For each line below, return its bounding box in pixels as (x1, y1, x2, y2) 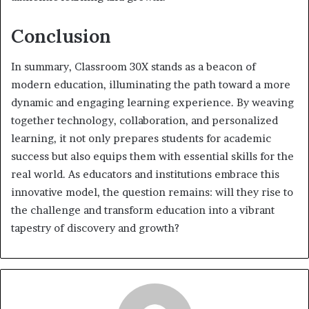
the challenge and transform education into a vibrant (11, 203, 275, 217)
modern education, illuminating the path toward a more (11, 78, 290, 92)
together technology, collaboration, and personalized (11, 114, 278, 128)
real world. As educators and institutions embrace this (11, 168, 279, 181)
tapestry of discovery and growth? (11, 221, 179, 235)
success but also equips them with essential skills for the (11, 150, 294, 163)
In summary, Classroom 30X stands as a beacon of (11, 60, 256, 74)
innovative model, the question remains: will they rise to (11, 186, 293, 199)
